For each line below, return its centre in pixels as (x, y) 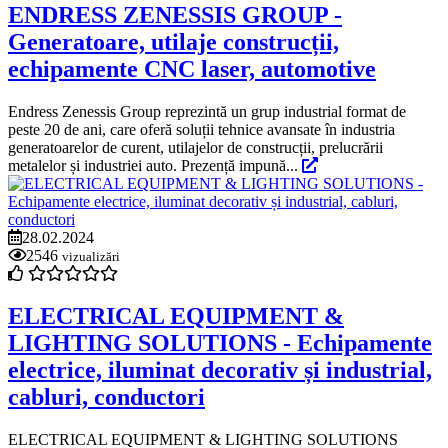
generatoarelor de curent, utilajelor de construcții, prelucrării (195, 148)
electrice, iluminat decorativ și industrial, (220, 370)
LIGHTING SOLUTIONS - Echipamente (220, 343)
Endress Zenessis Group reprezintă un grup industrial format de (207, 112)
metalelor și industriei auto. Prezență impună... (155, 166)
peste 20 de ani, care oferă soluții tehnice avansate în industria (201, 130)
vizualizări (91, 257)
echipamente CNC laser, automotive (192, 69)
